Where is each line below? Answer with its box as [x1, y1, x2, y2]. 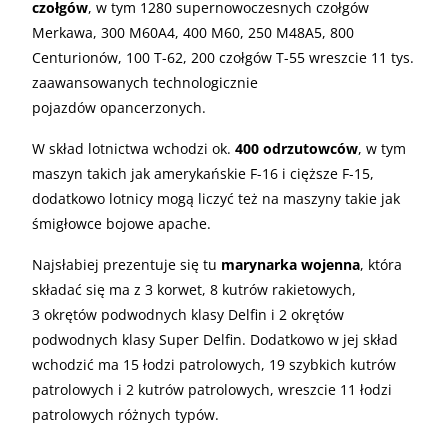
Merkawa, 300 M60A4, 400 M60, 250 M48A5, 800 [32, 22, 354, 42]
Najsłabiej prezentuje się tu [32, 254, 221, 274]
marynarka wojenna [221, 254, 360, 274]
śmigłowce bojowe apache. [32, 213, 211, 233]
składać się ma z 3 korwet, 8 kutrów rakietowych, [32, 279, 356, 299]
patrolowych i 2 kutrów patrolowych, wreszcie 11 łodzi [32, 379, 392, 399]
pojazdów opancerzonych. [32, 97, 206, 117]
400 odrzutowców [235, 138, 358, 158]
